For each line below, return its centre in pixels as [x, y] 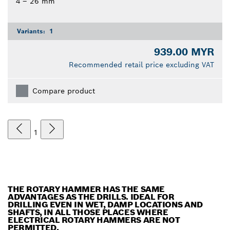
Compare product [64, 91]
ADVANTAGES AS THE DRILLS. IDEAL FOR [91, 197]
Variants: [32, 31]
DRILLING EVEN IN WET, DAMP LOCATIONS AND [105, 205]
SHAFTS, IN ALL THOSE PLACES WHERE [88, 213]
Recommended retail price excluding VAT [141, 65]
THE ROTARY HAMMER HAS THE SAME [86, 189]
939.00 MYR [184, 52]
